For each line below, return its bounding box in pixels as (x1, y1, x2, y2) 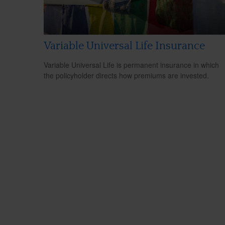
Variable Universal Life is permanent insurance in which (44, 60, 219, 70)
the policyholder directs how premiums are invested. (44, 70, 209, 81)
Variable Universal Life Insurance (44, 40, 205, 53)
